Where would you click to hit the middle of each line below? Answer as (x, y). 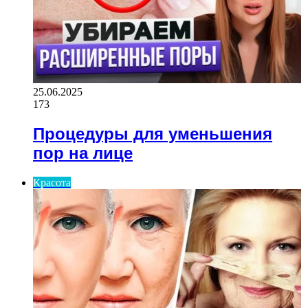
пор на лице (83, 153)
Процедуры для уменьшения (153, 134)
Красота (52, 183)
